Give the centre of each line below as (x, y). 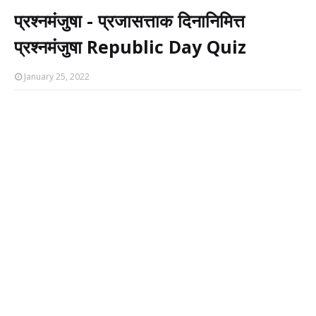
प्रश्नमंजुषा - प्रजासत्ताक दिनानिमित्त (129, 20)
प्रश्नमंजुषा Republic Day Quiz (130, 47)
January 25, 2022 (57, 77)
